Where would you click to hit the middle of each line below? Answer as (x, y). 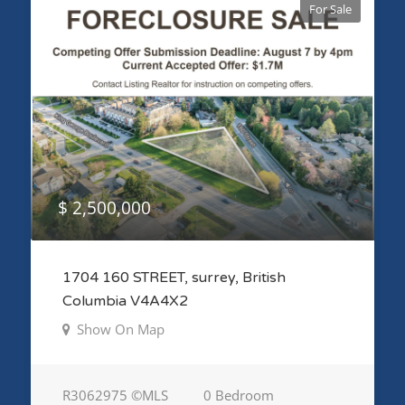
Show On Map (118, 330)
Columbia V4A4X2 (125, 301)
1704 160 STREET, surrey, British (174, 278)
